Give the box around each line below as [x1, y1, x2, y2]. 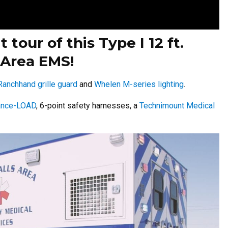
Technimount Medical [139, 100, 215, 110]
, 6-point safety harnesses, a [36, 100, 139, 110]
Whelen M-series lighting [94, 79, 184, 89]
